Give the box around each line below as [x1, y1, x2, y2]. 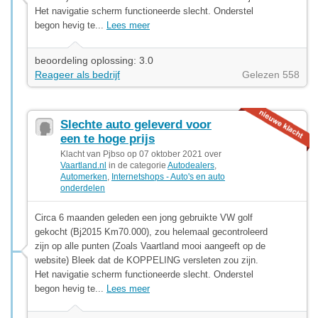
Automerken [60, 171, 107, 182]
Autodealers [168, 160, 214, 170]
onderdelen [60, 182, 105, 193]
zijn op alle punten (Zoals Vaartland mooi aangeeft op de [35, 240, 265, 251]
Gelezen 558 [242, 68, 300, 80]
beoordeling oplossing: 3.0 [35, 54, 153, 66]
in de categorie [106, 160, 168, 170]
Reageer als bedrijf [35, 68, 120, 80]
